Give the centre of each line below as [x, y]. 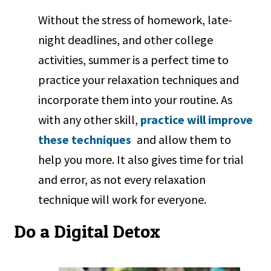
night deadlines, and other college [126, 39]
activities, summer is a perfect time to [134, 59]
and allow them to [183, 139]
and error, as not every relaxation [122, 179]
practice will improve [197, 119]
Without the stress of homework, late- [135, 19]
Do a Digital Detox [87, 231]
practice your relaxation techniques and [139, 79]
